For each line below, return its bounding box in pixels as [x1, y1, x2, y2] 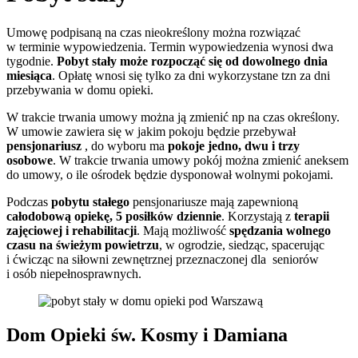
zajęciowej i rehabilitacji [6, 223, 137, 237]
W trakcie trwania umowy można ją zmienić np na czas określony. [6, 109, 340, 124]
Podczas [6, 194, 51, 209]
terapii [294, 209, 329, 223]
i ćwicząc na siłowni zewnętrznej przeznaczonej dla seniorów [6, 252, 319, 266]
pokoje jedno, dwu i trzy [168, 138, 300, 153]
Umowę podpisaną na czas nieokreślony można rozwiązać [6, 25, 300, 39]
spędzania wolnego [229, 223, 331, 237]
